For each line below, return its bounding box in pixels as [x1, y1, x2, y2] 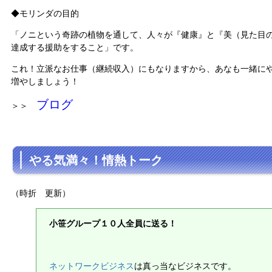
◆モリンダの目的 [11, 8, 79, 18]
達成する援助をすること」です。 [11, 42, 138, 52]
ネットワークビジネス [49, 261, 134, 271]
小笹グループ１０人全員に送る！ [49, 219, 177, 228]
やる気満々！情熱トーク [29, 154, 163, 167]
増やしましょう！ [11, 76, 79, 86]
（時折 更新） [11, 188, 70, 198]
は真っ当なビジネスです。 [134, 261, 236, 271]
